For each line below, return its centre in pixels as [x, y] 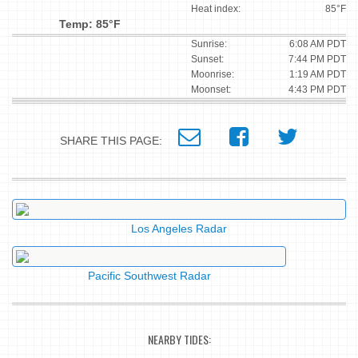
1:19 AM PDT [318, 75]
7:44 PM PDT [317, 60]
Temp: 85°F [89, 24]
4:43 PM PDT [317, 90]
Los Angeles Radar [179, 229]
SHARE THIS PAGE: [119, 141]
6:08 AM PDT [318, 44]
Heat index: [216, 9]
